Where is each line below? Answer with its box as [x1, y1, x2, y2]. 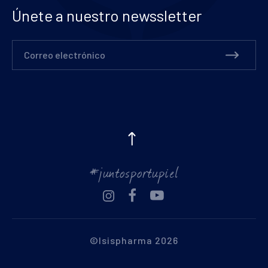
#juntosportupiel [89, 160, 179, 184]
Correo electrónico [24, 49, 105, 60]
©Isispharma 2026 [90, 234, 178, 246]
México [198, 223, 232, 234]
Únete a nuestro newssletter [12, 6, 202, 25]
